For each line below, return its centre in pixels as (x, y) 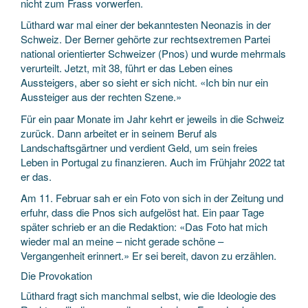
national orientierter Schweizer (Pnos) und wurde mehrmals (153, 53)
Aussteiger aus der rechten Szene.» (101, 97)
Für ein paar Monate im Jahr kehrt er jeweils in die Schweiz (153, 118)
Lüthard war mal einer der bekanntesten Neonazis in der (146, 24)
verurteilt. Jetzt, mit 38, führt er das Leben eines (127, 68)
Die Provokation (56, 275)
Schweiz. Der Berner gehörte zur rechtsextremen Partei (145, 39)
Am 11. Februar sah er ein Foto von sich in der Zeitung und (152, 198)
